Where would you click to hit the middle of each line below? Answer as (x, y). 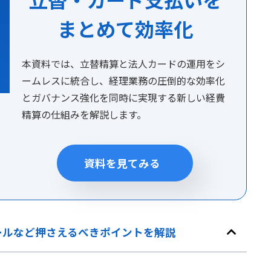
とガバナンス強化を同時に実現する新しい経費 (123, 98)
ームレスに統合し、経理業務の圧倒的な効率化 (123, 81)
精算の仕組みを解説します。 (84, 115)
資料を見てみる (122, 163)
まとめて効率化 (125, 29)
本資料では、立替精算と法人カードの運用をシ (123, 64)
